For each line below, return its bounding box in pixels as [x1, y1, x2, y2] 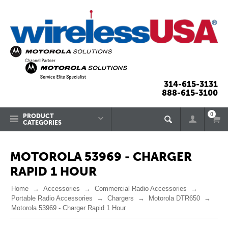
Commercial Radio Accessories [95, 185, 187, 192]
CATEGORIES [23, 119, 62, 126]
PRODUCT [23, 112, 54, 120]
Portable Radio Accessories [11, 194, 93, 202]
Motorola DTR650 [149, 194, 200, 202]
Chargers [107, 194, 134, 202]
